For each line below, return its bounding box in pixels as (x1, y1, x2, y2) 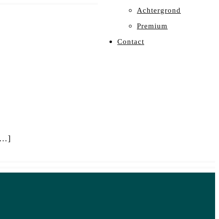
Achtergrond (137, 6, 181, 14)
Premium (137, 22, 168, 30)
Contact (117, 38, 144, 45)
